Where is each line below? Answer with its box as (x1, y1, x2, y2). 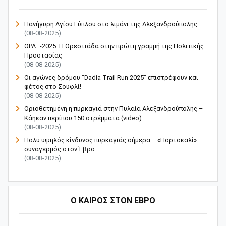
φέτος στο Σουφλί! (24, 82, 81, 90)
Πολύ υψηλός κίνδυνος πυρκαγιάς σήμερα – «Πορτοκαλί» (24, 136, 197, 144)
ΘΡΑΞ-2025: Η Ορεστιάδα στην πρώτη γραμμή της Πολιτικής (24, 42, 204, 50)
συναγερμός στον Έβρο (24, 145, 95, 153)
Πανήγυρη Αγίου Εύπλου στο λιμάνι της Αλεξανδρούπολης (24, 20, 197, 28)
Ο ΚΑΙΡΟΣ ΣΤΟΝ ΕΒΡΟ (71, 195, 155, 205)
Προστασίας (24, 51, 62, 59)
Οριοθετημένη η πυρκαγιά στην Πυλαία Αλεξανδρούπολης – (24, 104, 203, 112)
